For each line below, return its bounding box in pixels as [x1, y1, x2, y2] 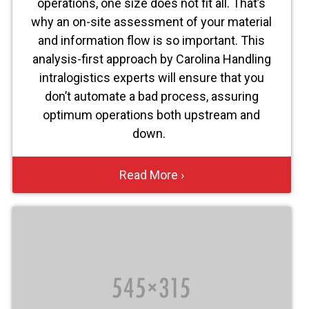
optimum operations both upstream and [43, 108, 261, 123]
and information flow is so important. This [38, 33, 266, 48]
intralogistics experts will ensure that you [39, 70, 264, 86]
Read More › [119, 168, 184, 183]
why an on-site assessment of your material [31, 14, 272, 30]
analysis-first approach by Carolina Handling [32, 52, 271, 67]
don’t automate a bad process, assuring [44, 89, 259, 104]
